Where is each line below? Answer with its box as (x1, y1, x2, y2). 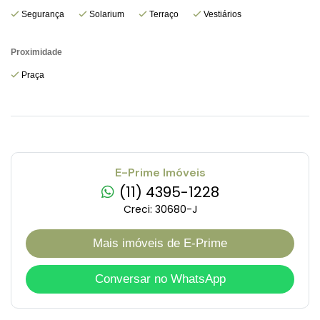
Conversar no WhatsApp (94, 272, 226, 286)
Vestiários (201, 9, 241, 20)
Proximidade (11, 47, 62, 58)
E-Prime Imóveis (114, 165, 206, 181)
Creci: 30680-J (123, 202, 197, 217)
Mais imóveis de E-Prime (93, 236, 227, 251)
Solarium (87, 9, 124, 20)
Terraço (147, 9, 179, 20)
